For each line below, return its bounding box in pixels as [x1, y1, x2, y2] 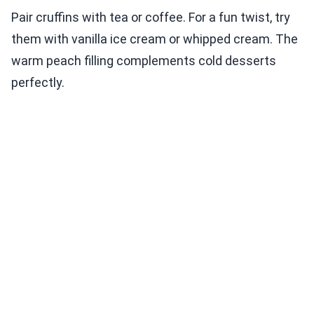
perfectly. [11, 75, 64, 90]
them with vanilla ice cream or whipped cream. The [11, 32, 298, 47]
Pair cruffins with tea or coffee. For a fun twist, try [11, 10, 290, 25]
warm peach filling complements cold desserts [11, 53, 276, 69]
